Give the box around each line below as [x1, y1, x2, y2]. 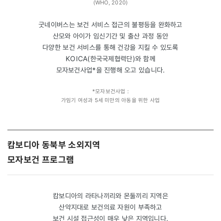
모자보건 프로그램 [7, 154, 74, 165]
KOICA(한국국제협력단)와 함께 [65, 54, 156, 63]
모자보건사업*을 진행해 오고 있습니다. [56, 65, 165, 74]
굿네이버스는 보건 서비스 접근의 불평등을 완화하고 [38, 20, 183, 29]
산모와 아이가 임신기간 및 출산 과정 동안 [52, 31, 169, 40]
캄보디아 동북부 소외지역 [7, 139, 101, 150]
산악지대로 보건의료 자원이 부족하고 [59, 202, 162, 211]
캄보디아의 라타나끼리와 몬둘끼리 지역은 [53, 191, 168, 200]
